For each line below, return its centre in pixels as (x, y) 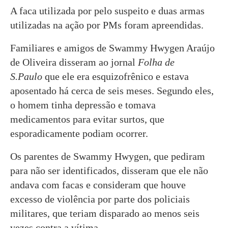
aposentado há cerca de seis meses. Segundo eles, (112, 91)
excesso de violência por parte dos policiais (100, 199)
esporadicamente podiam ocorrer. (79, 133)
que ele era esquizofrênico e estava (116, 76)
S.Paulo (26, 76)
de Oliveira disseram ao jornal (74, 62)
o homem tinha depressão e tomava (83, 105)
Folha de (156, 62)
